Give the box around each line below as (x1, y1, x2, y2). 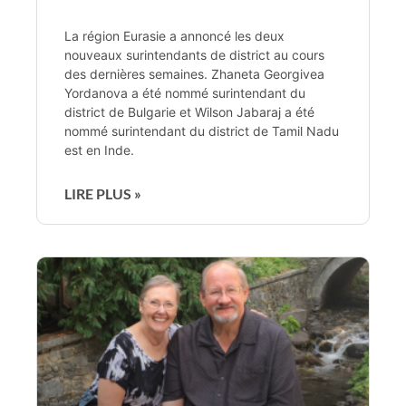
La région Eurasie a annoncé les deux (64, 27, 285, 43)
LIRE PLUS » (64, 184, 141, 202)
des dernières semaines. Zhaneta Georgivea (64, 65, 324, 82)
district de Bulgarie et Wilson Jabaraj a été (64, 103, 314, 120)
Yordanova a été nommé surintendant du (64, 84, 305, 101)
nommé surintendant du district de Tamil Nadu (64, 122, 339, 139)
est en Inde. (64, 141, 134, 158)
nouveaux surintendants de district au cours (64, 46, 324, 63)
